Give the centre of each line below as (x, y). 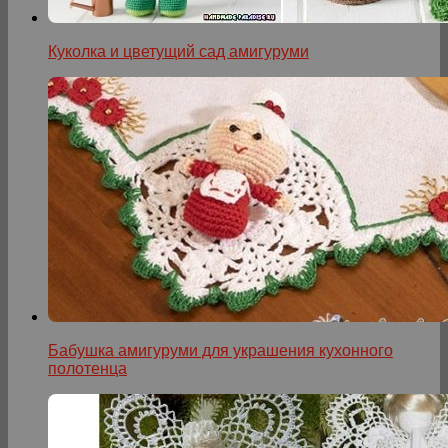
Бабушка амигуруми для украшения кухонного (220, 351)
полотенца (87, 369)
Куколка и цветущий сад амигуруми (178, 52)
